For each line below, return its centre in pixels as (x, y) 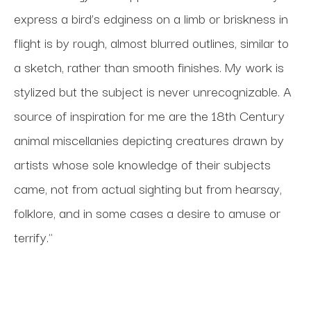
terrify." (33, 237)
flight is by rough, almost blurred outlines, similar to (151, 42)
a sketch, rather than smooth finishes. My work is (149, 67)
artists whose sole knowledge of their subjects (142, 164)
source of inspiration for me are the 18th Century (149, 115)
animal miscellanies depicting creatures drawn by (149, 140)
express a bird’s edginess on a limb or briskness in (151, 18)
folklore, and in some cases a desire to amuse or (147, 212)
